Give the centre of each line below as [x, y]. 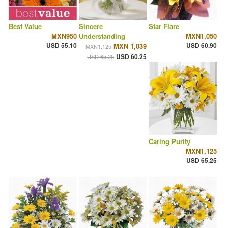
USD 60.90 [201, 46]
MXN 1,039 [130, 46]
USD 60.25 [132, 57]
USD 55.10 [61, 46]
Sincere [91, 26]
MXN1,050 [201, 36]
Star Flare [164, 26]
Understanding [102, 36]
